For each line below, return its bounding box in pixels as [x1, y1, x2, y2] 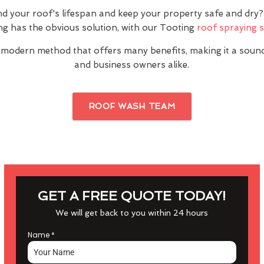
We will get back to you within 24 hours [55, 208, 209, 217]
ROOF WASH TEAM [88, 101, 176, 111]
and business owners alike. [74, 60, 190, 70]
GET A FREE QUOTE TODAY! [38, 188, 226, 203]
